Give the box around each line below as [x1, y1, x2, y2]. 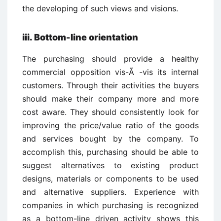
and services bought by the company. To [22, 134, 199, 144]
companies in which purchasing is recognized [22, 200, 199, 210]
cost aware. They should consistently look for [22, 107, 199, 117]
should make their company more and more [22, 94, 199, 104]
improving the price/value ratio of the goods [22, 120, 199, 130]
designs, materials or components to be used [22, 174, 199, 184]
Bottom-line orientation [34, 32, 138, 42]
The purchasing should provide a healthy [22, 54, 199, 64]
